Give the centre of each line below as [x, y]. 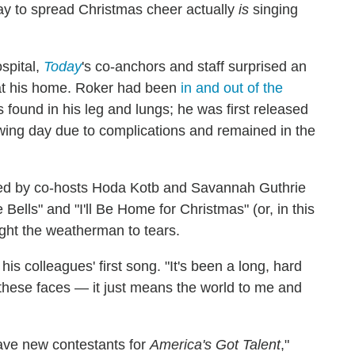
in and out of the [232, 88]
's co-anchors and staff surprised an [194, 66]
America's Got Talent [215, 344]
